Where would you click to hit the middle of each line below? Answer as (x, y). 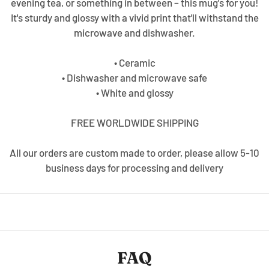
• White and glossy (134, 92)
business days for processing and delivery (134, 167)
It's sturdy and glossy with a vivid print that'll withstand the (134, 17)
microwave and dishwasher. (134, 32)
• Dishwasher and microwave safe (134, 77)
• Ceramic (134, 62)
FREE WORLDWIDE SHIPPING (134, 122)
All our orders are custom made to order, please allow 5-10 (134, 152)
